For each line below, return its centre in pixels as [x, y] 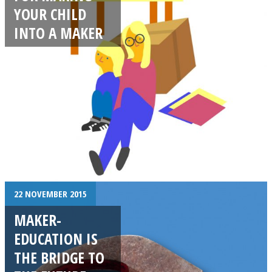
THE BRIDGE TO [59, 257]
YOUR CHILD [50, 14]
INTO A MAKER [58, 32]
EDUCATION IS [56, 238]
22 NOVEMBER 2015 [50, 194]
